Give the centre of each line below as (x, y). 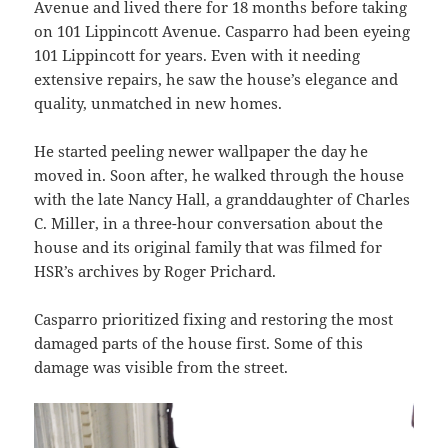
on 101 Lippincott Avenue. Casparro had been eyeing (222, 30)
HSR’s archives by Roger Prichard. (155, 270)
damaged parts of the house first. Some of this (199, 342)
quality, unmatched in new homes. (158, 102)
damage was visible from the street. (161, 366)
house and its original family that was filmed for (208, 246)
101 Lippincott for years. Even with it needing (197, 54)
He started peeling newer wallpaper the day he (201, 150)
